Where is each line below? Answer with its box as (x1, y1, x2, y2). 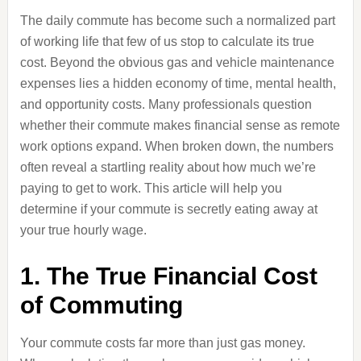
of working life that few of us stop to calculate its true (19, 35, 314, 48)
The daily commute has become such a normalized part (19, 14, 335, 27)
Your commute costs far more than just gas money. (19, 336, 305, 350)
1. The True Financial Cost (19, 263, 317, 289)
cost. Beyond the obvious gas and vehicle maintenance (19, 56, 334, 69)
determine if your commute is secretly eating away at (19, 202, 317, 216)
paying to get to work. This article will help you (19, 181, 282, 195)
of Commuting (19, 292, 183, 318)
